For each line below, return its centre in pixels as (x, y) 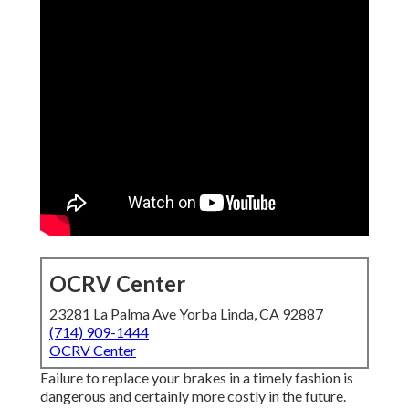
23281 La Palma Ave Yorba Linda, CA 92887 (186, 314)
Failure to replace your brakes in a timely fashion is (197, 378)
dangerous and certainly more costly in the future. (193, 396)
